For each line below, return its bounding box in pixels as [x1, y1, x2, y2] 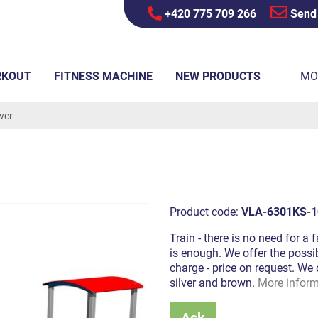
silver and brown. [170, 275, 258, 290]
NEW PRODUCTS [175, 70, 261, 83]
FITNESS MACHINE [54, 70, 153, 83]
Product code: [170, 204, 241, 219]
